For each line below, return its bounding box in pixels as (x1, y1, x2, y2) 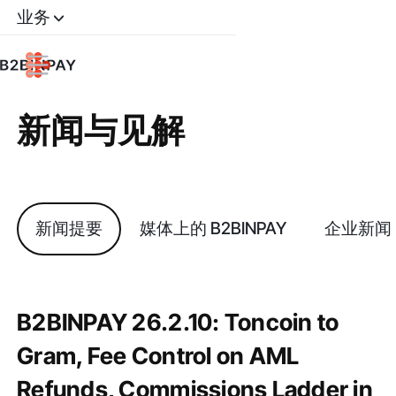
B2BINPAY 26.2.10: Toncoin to (17, 308, 339, 337)
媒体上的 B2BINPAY (140, 217, 287, 240)
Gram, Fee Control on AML (17, 342, 300, 370)
